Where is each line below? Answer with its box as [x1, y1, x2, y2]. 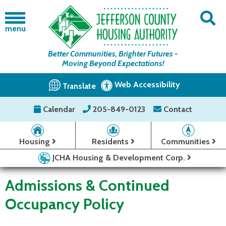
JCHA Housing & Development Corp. [52, 152, 187, 162]
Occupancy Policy [5, 195, 124, 214]
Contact [161, 104, 192, 115]
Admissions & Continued [5, 176, 169, 195]
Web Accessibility [114, 80, 180, 90]
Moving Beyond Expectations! [62, 59, 164, 69]
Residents [91, 137, 131, 147]
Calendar [41, 104, 77, 115]
